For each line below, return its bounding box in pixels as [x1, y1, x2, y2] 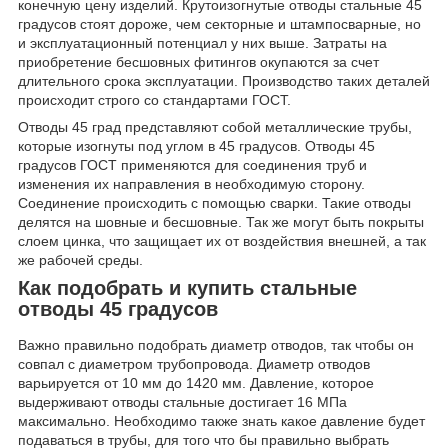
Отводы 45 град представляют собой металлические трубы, [18, 119, 412, 136]
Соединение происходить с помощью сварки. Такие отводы [18, 195, 411, 212]
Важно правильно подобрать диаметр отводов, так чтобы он [18, 336, 414, 353]
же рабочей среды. [18, 252, 143, 269]
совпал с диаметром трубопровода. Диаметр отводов [18, 355, 370, 372]
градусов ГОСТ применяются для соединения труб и [18, 157, 367, 174]
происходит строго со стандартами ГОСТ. [18, 92, 291, 109]
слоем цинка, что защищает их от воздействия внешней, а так [18, 233, 426, 250]
